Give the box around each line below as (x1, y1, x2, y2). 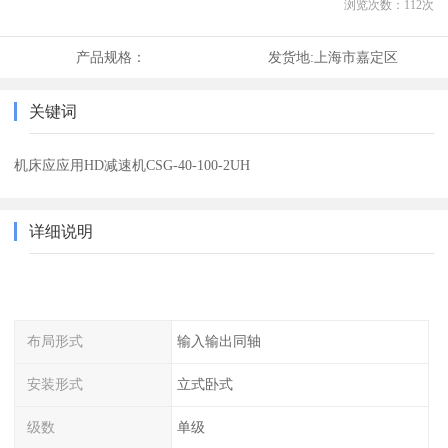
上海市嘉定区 (313, 49, 398, 66)
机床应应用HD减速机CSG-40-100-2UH (14, 157, 251, 174)
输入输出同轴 (176, 333, 261, 350)
